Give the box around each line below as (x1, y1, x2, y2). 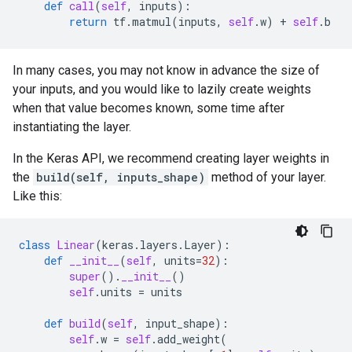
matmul (132, 14, 171, 29)
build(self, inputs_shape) (36, 170, 205, 185)
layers (140, 237, 178, 252)
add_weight (157, 332, 220, 346)
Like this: (13, 189, 62, 203)
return (69, 14, 107, 29)
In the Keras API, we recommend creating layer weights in (13, 151, 329, 166)
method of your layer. (208, 170, 326, 185)
